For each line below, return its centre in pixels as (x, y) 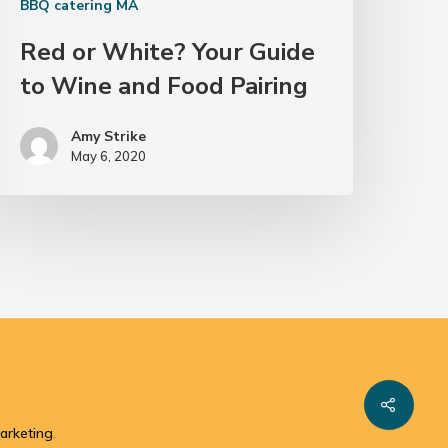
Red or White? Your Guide (168, 52)
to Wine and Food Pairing (164, 86)
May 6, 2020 (109, 156)
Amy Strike (109, 137)
